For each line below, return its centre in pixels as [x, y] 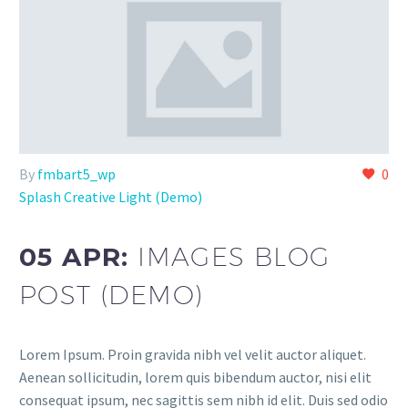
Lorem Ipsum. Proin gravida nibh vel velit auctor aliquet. [193, 354]
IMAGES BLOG [234, 256]
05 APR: [79, 256]
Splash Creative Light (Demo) [111, 197]
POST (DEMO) [112, 294]
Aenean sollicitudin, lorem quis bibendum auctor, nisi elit [195, 377]
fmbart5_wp [76, 174]
